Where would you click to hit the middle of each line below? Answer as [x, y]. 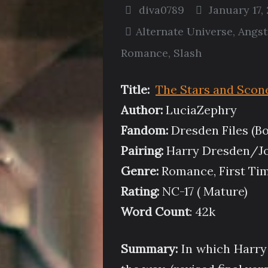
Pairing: [144, 151]
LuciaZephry [200, 110]
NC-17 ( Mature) [203, 191]
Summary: [151, 249]
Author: [142, 110]
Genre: [140, 171]
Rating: [140, 191]
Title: [135, 90]
